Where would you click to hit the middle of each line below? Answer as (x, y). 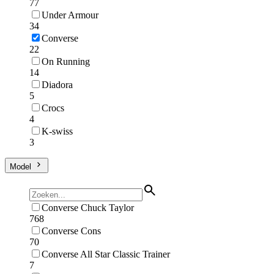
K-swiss (57, 131)
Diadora (57, 84)
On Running (66, 61)
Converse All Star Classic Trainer (106, 254)
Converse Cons (71, 231)
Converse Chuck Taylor (88, 207)
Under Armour (70, 15)
